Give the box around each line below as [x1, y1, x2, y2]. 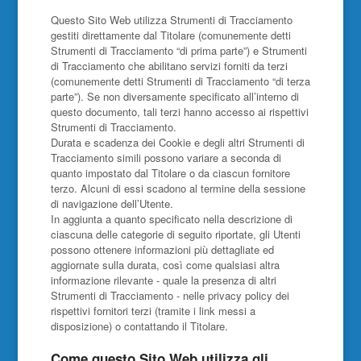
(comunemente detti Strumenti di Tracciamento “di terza [50, 73, 310, 89]
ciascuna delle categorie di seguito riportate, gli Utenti [50, 226, 301, 242]
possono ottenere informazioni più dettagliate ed [50, 242, 274, 257]
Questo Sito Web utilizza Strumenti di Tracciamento [50, 12, 293, 27]
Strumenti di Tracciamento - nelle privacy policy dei [50, 288, 289, 303]
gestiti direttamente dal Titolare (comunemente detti [50, 27, 291, 43]
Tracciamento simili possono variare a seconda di [50, 150, 281, 165]
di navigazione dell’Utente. [50, 196, 173, 211]
